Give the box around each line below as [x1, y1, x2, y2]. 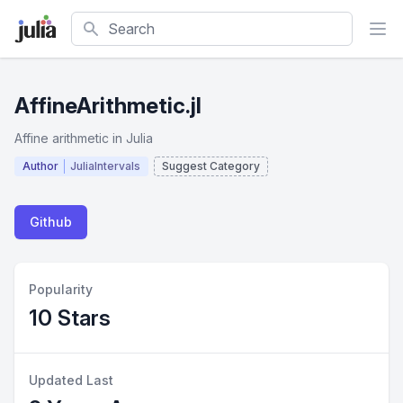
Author [22, 159, 58, 173]
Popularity [29, 282, 93, 297]
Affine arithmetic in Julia [14, 130, 153, 146]
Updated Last [29, 372, 113, 388]
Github [30, 214, 72, 229]
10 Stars [29, 305, 111, 331]
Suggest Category [162, 159, 260, 173]
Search [70, 13, 118, 31]
